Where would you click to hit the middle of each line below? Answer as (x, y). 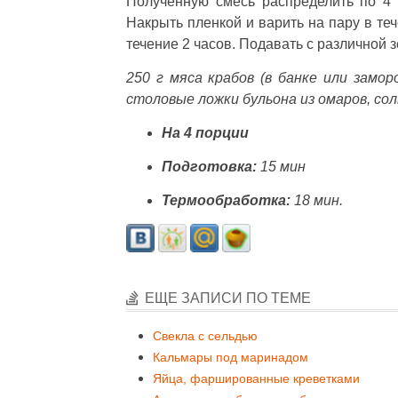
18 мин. (318, 200)
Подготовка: (211, 167)
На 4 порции (205, 133)
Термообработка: (228, 200)
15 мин (283, 167)
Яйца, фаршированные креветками (256, 378)
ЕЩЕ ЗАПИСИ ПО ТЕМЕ (228, 298)
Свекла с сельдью (205, 336)
